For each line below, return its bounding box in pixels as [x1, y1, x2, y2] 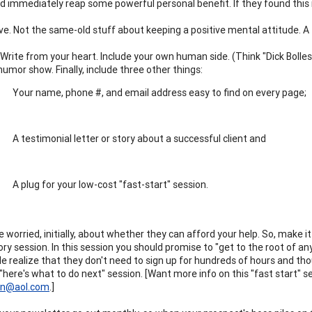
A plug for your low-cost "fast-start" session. [13, 178, 208, 191]
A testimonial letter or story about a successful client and [13, 132, 266, 145]
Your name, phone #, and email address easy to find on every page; [13, 86, 306, 99]
